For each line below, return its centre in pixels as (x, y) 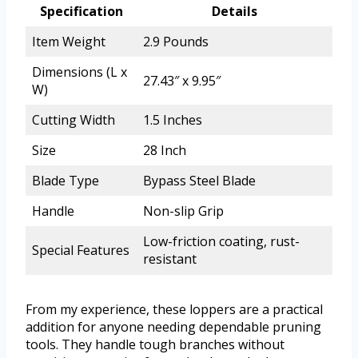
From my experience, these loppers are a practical (174, 309)
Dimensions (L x (80, 72)
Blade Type (66, 180)
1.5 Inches (173, 119)
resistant (170, 259)
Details (235, 11)
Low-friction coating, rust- (221, 241)
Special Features (81, 250)
